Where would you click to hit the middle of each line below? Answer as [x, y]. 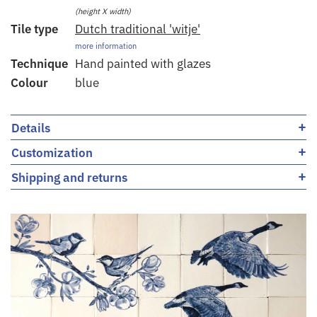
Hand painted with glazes [143, 63]
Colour [29, 82]
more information [106, 46]
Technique [39, 63]
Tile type [34, 29]
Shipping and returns [69, 177]
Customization [52, 152]
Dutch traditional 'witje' [138, 29]
